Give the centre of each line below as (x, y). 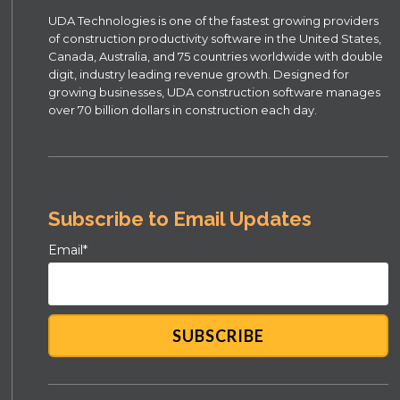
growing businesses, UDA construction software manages (215, 92)
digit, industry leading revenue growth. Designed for (199, 75)
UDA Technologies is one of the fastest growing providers (214, 21)
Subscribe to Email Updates (180, 219)
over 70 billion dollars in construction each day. (183, 110)
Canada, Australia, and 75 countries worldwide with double (216, 57)
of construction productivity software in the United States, (215, 39)
